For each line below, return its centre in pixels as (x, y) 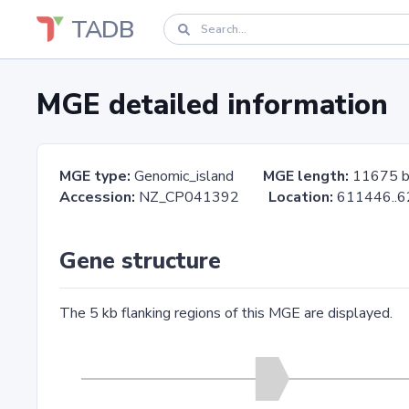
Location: (301, 197)
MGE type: (95, 176)
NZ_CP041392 (202, 197)
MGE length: (306, 176)
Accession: (97, 197)
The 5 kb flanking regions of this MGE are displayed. (226, 313)
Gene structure (140, 261)
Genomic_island (197, 176)
